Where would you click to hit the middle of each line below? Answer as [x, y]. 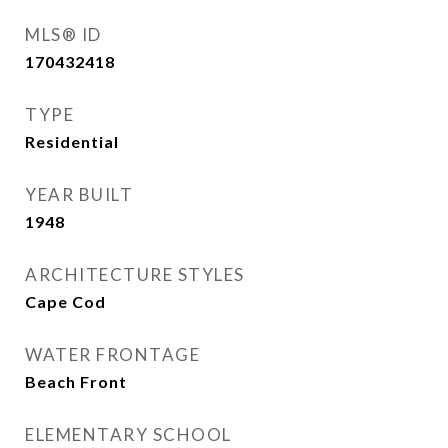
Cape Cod [65, 301]
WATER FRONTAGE [112, 354]
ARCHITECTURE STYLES [135, 274]
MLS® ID [63, 34]
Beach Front [76, 381]
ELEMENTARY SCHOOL [128, 434]
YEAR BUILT [79, 194]
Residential [72, 141]
